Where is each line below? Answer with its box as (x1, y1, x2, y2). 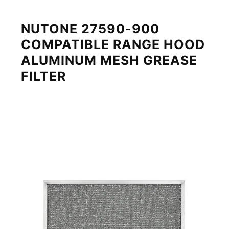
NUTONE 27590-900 (21, 21, 160, 37)
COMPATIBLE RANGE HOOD (21, 37, 205, 53)
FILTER (21, 68, 66, 84)
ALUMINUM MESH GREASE (21, 53, 198, 68)
